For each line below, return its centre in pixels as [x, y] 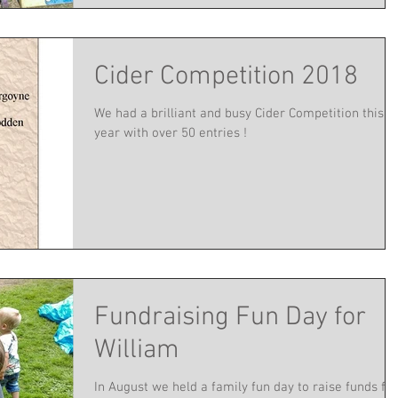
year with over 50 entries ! [171, 134]
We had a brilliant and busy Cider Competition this [239, 114]
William [137, 351]
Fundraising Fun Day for [230, 318]
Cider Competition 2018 [226, 77]
